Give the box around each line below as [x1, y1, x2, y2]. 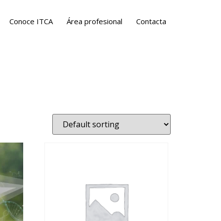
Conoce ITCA [9, 16, 53, 26]
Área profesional [67, 16, 122, 26]
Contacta [136, 16, 166, 26]
